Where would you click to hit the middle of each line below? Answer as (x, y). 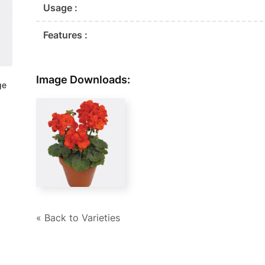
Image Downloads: (83, 80)
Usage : (61, 8)
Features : (66, 35)
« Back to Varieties (78, 218)
